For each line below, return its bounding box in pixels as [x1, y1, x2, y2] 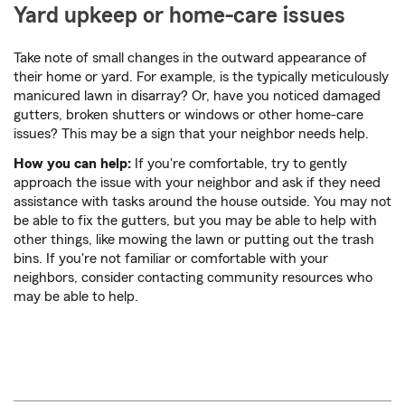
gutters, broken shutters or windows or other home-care [14, 108, 363, 123]
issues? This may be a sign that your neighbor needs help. [14, 127, 369, 142]
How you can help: [14, 156, 131, 172]
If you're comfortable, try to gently [131, 156, 347, 172]
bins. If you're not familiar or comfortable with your [14, 251, 328, 267]
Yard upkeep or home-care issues [14, 5, 345, 28]
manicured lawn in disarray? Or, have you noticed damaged [14, 89, 381, 104]
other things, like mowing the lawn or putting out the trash [14, 232, 374, 248]
